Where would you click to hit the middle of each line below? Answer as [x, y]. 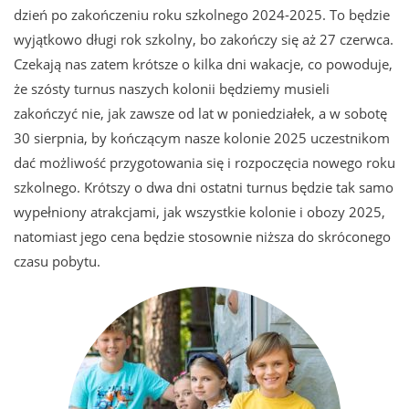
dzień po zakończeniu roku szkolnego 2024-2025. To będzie [202, 16]
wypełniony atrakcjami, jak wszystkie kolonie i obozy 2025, [199, 213]
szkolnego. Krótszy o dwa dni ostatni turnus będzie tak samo [204, 188]
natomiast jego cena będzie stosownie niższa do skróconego [202, 237]
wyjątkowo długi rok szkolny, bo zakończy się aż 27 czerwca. [204, 40]
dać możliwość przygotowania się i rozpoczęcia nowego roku [204, 163]
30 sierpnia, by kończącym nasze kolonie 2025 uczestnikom [202, 139]
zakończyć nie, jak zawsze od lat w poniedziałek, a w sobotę [200, 114]
